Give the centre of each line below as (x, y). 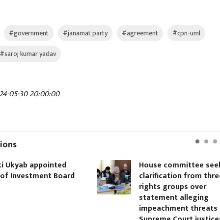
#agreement (140, 33)
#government (29, 33)
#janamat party (85, 33)
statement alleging (171, 197)
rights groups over (170, 187)
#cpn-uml (186, 33)
